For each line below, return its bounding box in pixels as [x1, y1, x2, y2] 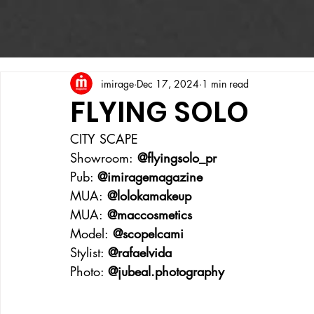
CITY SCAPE [70, 130, 138, 147]
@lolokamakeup [103, 187, 191, 204]
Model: [70, 225, 109, 242]
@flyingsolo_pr [133, 149, 217, 166]
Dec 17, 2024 [137, 76, 199, 90]
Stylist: [70, 244, 108, 261]
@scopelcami [109, 225, 184, 242]
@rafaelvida [108, 244, 172, 261]
